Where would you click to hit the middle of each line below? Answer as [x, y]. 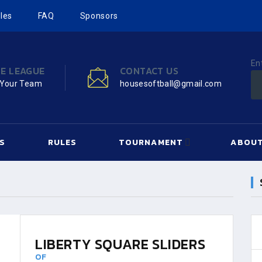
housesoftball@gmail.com [170, 83]
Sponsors [99, 16]
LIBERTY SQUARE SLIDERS [120, 244]
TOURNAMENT [151, 142]
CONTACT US [149, 70]
